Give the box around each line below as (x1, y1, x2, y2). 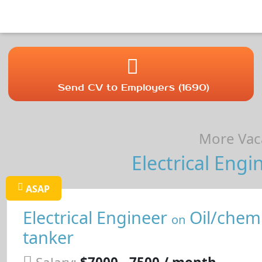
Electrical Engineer (22, 206, 171, 229)
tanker (22, 226, 74, 249)
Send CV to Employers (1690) (58, 81, 210, 94)
